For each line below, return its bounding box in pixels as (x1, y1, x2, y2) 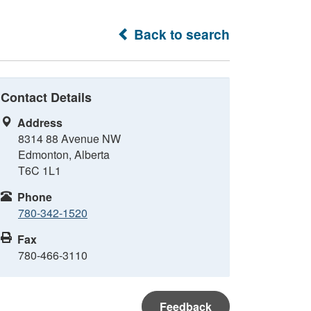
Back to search (131, 24, 230, 44)
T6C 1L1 (18, 162, 61, 178)
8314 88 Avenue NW (18, 131, 121, 146)
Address (17, 115, 62, 131)
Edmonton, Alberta (18, 146, 110, 162)
